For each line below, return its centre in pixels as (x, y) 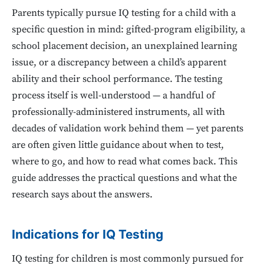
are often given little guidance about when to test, (118, 145)
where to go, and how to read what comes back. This (125, 161)
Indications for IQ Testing (88, 235)
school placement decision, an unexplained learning (125, 46)
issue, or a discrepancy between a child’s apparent (119, 62)
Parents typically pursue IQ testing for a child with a (124, 13)
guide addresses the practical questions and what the (124, 178)
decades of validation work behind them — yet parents (128, 128)
